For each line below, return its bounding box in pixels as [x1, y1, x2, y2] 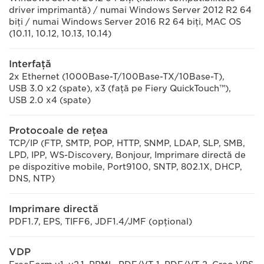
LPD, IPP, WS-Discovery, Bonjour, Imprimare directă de [9, 150, 246, 160]
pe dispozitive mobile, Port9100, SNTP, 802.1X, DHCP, [9, 162, 242, 171]
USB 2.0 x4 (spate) [9, 95, 91, 105]
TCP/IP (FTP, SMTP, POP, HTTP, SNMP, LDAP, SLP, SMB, [9, 138, 245, 148]
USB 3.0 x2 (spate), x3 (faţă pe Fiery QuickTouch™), [9, 84, 231, 93]
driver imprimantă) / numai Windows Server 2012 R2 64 [9, 5, 252, 15]
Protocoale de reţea [9, 125, 108, 136]
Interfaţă [9, 58, 51, 70]
